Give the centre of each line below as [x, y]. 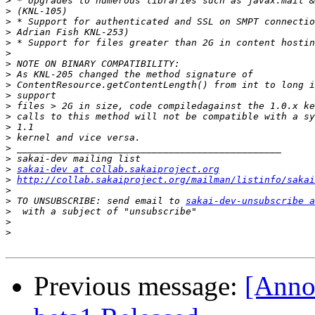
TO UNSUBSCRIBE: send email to [98, 201]
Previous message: [139, 286]
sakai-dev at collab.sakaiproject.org [118, 169]
